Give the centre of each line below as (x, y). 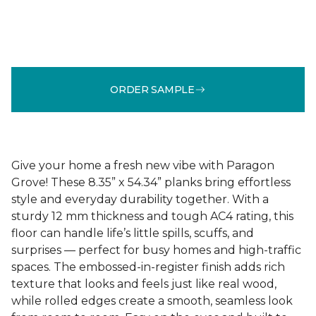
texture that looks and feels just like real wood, (144, 284)
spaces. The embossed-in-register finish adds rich (148, 267)
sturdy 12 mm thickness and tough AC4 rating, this (152, 216)
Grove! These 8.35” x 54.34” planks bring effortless (151, 182)
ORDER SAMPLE (152, 89)
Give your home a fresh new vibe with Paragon (143, 165)
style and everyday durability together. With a (140, 199)
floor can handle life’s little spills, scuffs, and (133, 233)
